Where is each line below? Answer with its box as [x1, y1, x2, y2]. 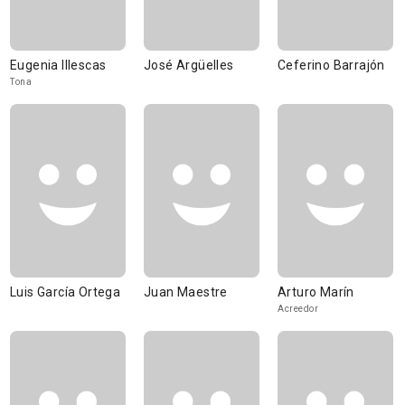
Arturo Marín [278, 285, 354, 299]
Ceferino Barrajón [278, 58, 385, 72]
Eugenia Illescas [10, 58, 107, 72]
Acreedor [278, 304, 318, 314]
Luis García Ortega [10, 285, 121, 299]
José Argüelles [144, 58, 234, 72]
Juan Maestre [144, 285, 228, 299]
